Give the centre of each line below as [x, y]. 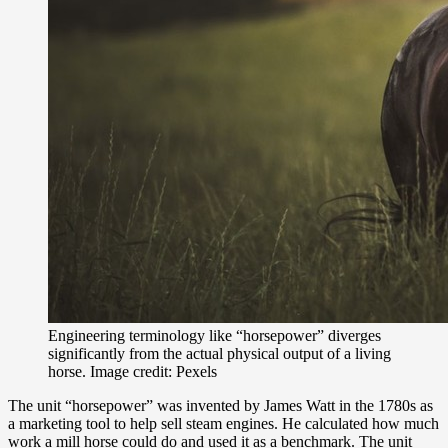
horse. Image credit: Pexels [132, 372]
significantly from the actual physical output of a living [219, 354]
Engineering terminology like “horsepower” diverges [214, 336]
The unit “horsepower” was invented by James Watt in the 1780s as [220, 406]
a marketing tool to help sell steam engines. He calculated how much [223, 424]
